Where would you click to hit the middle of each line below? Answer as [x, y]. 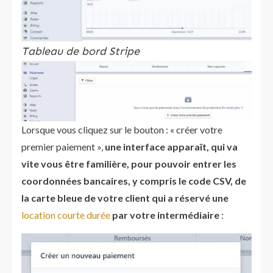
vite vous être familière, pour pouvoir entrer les [129, 164]
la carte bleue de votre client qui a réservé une [125, 198]
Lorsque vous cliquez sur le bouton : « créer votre [122, 129]
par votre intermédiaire [165, 215]
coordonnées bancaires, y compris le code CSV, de [134, 181]
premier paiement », [63, 147]
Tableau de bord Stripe [80, 51]
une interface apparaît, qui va [171, 147]
